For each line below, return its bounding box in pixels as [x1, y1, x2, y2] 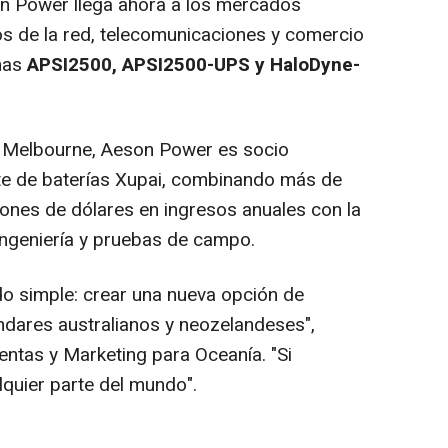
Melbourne [2, 136, 92, 165]
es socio [213, 136, 289, 165]
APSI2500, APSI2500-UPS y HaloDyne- [27, 51, 360, 80]
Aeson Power [101, 136, 213, 165]
